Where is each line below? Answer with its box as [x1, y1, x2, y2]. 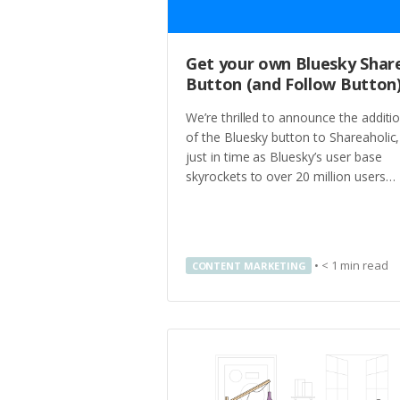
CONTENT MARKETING [191, 259, 306, 272]
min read [340, 257, 388, 273]
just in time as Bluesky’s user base [186, 147, 382, 165]
